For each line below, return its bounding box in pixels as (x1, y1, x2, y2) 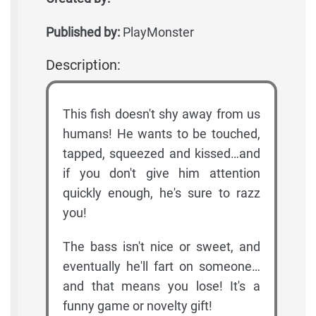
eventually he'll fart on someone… (63, 259, 260, 274)
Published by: (46, 25, 120, 40)
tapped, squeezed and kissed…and (63, 146, 260, 162)
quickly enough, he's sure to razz (63, 186, 260, 201)
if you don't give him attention (63, 166, 260, 181)
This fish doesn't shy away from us (63, 107, 260, 122)
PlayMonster (120, 25, 194, 40)
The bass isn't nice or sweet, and (63, 239, 260, 255)
